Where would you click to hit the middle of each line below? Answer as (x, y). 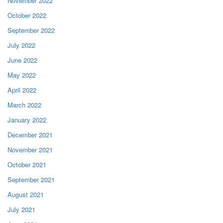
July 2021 (21, 209)
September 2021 (31, 179)
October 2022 (27, 15)
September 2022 (31, 30)
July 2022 (21, 45)
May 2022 (22, 75)
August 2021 (26, 194)
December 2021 (30, 134)
